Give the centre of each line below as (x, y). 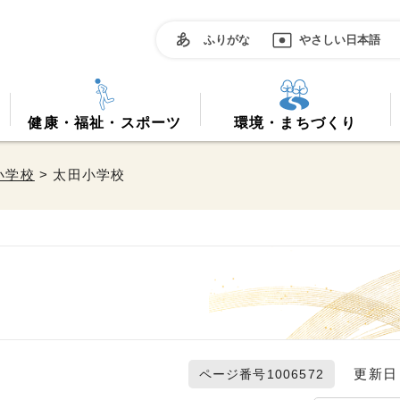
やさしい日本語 (340, 39)
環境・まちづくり (295, 123)
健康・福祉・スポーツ (105, 123)
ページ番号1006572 (261, 374)
